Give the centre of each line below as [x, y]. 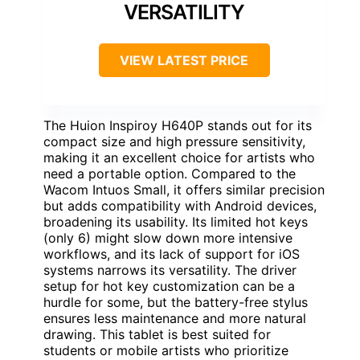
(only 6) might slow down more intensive [168, 237]
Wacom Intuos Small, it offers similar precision [184, 189]
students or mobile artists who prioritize [166, 350]
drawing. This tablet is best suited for [157, 334]
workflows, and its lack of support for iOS [172, 254]
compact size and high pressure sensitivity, [174, 141]
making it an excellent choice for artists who [179, 157]
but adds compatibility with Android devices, [180, 205]
